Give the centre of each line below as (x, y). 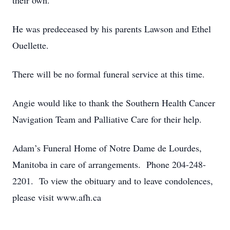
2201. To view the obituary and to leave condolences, (113, 181)
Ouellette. (31, 45)
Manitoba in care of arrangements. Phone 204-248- (109, 164)
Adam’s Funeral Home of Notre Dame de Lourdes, (107, 148)
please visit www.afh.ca (57, 197)
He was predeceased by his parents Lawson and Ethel (112, 29)
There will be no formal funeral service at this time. (109, 74)
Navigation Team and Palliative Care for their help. (107, 119)
